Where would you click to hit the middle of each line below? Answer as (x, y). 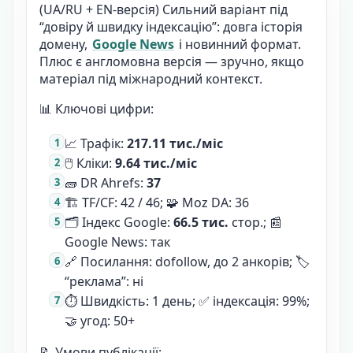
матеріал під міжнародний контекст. (151, 78)
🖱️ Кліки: (90, 163)
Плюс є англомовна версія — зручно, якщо (172, 61)
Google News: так (117, 242)
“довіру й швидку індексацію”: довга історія (171, 26)
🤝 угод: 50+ (100, 320)
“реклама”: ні (104, 281)
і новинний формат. (238, 44)
